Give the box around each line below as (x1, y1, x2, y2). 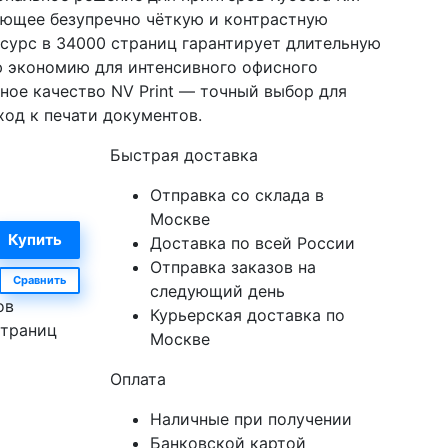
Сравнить (12, 273, 66, 288)
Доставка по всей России (149, 233, 355, 254)
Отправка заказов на (149, 257, 316, 278)
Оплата (109, 369, 166, 390)
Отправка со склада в (149, 185, 324, 206)
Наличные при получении (149, 409, 352, 430)
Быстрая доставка (109, 145, 258, 166)
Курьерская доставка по (149, 305, 345, 326)
